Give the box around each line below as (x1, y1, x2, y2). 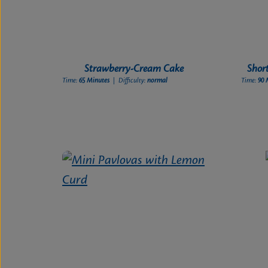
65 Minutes (79, 77, 112, 85)
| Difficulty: (118, 77, 148, 85)
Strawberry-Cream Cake (84, 63, 184, 75)
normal (147, 77, 168, 85)
